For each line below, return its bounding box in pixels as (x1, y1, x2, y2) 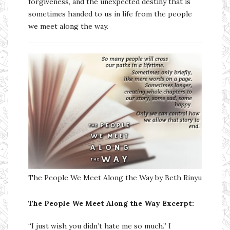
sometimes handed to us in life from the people (28, 9, 192, 18)
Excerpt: (162, 198, 194, 208)
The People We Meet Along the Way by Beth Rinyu (28, 172, 202, 182)
